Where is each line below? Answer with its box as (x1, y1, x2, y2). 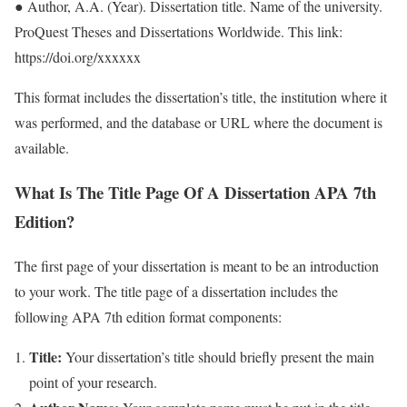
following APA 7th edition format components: (15, 306, 282, 326)
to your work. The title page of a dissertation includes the (15, 281, 338, 301)
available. (15, 138, 69, 158)
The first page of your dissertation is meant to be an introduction (15, 255, 379, 275)
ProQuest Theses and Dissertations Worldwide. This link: (15, 22, 342, 42)
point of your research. (29, 372, 157, 392)
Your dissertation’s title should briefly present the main (62, 346, 374, 366)
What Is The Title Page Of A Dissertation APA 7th (15, 179, 376, 204)
